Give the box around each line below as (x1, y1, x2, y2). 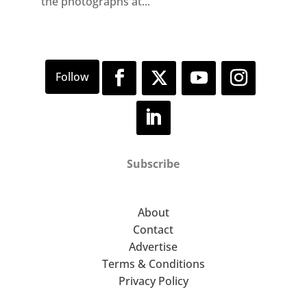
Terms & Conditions (101, 256, 205, 271)
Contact (133, 221, 174, 237)
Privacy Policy (118, 273, 188, 288)
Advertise (129, 238, 178, 254)
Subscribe (127, 156, 180, 171)
